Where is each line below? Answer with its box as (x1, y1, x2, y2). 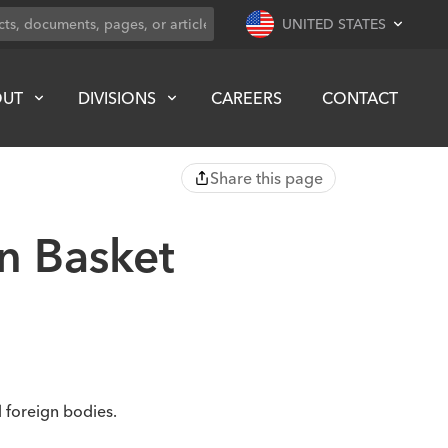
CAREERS (211, 87, 282, 108)
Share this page (210, 167, 323, 188)
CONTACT (322, 87, 398, 108)
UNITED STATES (282, 15, 386, 34)
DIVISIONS (78, 87, 156, 108)
